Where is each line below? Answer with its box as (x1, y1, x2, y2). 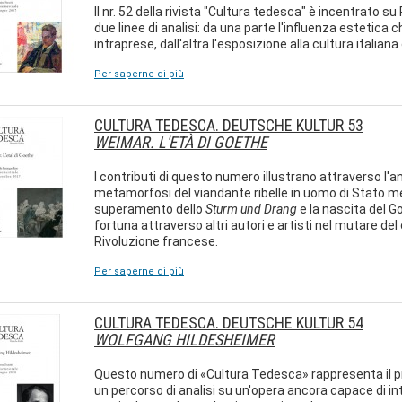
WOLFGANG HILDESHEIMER (94, 330, 275, 349)
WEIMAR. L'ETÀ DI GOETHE (94, 133, 267, 152)
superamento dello (94, 202, 205, 216)
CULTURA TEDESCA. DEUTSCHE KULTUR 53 (94, 116, 363, 135)
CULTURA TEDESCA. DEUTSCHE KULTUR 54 (94, 313, 363, 332)
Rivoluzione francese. (94, 234, 218, 249)
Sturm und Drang (205, 202, 297, 216)
